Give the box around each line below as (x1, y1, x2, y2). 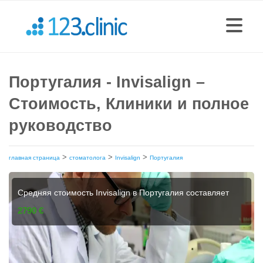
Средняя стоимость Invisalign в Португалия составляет (18, 188, 230, 197)
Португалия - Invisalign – (9, 73, 205, 91)
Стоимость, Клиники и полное (9, 95, 249, 113)
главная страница (9, 154, 60, 161)
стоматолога (69, 154, 106, 161)
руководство (9, 117, 112, 134)
